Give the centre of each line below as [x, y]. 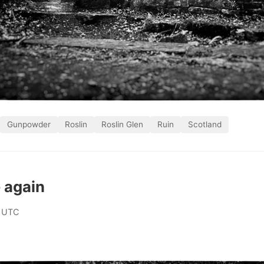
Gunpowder [29, 124]
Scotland [205, 124]
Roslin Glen [122, 124]
